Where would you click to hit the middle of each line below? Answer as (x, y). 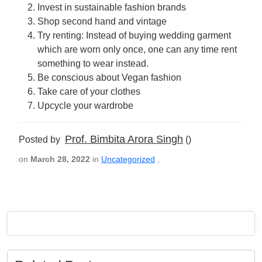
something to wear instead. (93, 63)
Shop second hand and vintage (102, 21)
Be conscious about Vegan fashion (109, 77)
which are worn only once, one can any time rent (137, 49)
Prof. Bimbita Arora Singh (124, 139)
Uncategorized (128, 159)
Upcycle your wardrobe (85, 106)
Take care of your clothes (89, 92)
